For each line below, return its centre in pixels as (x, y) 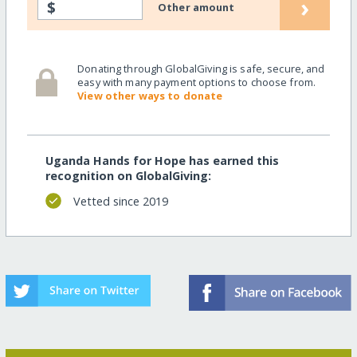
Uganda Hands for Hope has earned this (162, 161)
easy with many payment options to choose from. (197, 82)
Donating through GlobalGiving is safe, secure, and (201, 68)
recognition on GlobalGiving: (128, 176)
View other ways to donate (150, 95)
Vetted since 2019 (120, 201)
